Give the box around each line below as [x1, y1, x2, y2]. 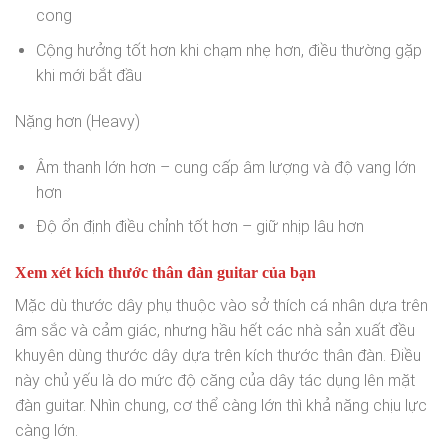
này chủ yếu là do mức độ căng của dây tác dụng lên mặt [15, 370, 415, 390]
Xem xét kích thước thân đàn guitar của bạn [15, 263, 316, 281]
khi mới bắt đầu [35, 65, 142, 85]
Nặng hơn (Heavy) [15, 111, 140, 131]
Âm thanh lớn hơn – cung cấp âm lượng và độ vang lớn [35, 157, 416, 177]
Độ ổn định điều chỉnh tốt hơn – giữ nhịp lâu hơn [35, 217, 364, 237]
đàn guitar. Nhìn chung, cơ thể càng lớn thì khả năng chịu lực [15, 395, 427, 415]
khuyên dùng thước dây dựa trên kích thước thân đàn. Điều [15, 345, 421, 365]
